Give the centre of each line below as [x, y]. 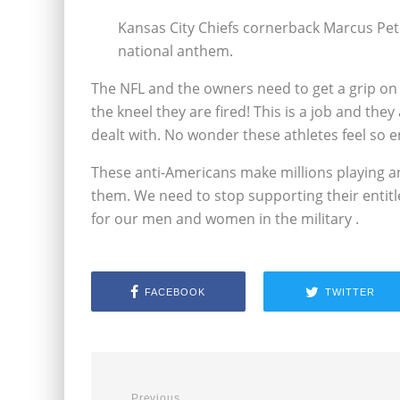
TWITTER [350, 292]
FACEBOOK [175, 292]
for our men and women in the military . [225, 219]
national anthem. [175, 51]
